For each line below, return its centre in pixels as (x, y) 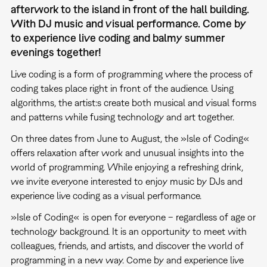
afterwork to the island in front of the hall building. (130, 9)
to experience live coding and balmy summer (117, 38)
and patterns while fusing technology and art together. (122, 117)
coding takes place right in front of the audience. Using (122, 88)
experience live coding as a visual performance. (106, 195)
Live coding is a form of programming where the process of (131, 74)
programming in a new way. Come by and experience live (127, 260)
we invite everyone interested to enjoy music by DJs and (126, 181)
